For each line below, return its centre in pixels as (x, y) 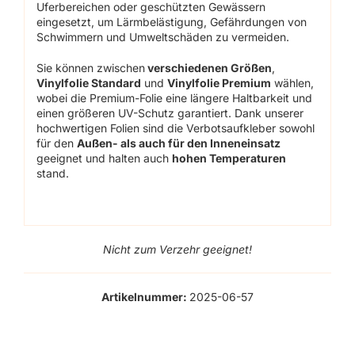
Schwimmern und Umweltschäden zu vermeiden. (163, 37)
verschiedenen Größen (209, 68)
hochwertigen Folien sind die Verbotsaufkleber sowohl (176, 128)
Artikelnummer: (145, 296)
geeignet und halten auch (105, 158)
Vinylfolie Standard (89, 83)
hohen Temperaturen (229, 158)
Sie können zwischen (91, 68)
